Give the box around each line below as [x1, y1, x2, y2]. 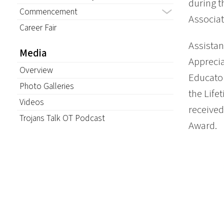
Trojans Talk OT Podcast [19, 111, 105, 124]
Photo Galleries [19, 79, 74, 92]
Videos [19, 95, 44, 108]
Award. [188, 118, 217, 133]
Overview [19, 63, 53, 76]
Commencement [19, 5, 77, 18]
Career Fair [19, 21, 56, 34]
